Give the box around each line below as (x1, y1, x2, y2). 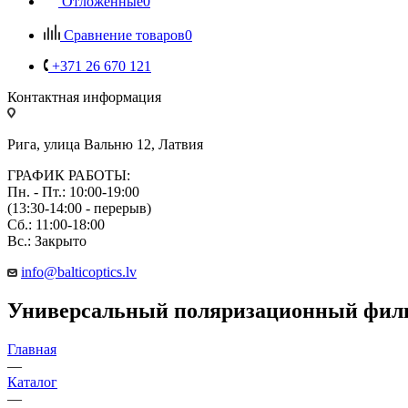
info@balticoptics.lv (21, 263, 137, 280)
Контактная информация (7, 88, 161, 105)
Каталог (7, 373, 57, 390)
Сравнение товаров (64, 26, 185, 43)
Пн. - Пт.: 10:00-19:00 (7, 183, 139, 199)
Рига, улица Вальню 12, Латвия (7, 136, 203, 152)
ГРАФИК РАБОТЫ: (7, 167, 130, 183)
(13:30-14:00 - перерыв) (7, 199, 151, 216)
